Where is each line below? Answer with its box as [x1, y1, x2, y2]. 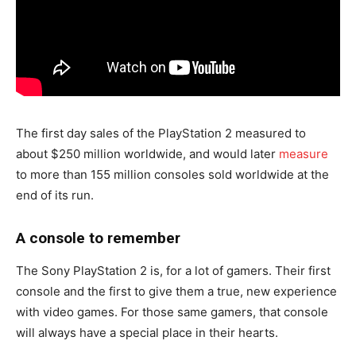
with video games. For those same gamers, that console [16, 304, 328, 319]
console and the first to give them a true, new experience [16, 284, 337, 299]
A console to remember [16, 229, 180, 247]
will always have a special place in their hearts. [16, 325, 278, 340]
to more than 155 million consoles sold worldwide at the [16, 167, 329, 182]
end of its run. [16, 188, 94, 203]
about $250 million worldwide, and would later [16, 146, 279, 161]
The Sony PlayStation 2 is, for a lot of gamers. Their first [16, 263, 331, 278]
